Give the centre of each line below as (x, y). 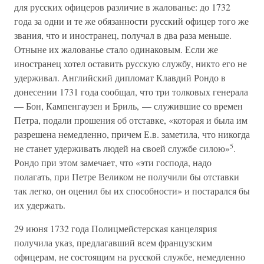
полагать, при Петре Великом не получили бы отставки (127, 176)
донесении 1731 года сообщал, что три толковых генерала (131, 92)
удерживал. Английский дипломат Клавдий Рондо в (120, 77)
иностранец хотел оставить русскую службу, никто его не (131, 63)
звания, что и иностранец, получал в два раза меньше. (123, 35)
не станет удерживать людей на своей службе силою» (122, 148)
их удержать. (40, 205)
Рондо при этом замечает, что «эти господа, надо (113, 162)
